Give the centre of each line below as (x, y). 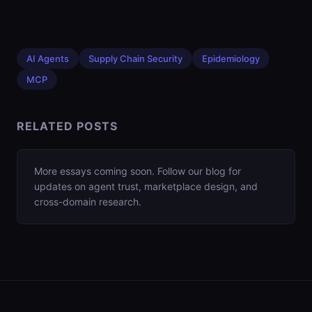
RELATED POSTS (67, 126)
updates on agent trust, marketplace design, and (146, 186)
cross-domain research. (88, 202)
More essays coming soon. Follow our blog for (138, 171)
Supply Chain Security (135, 58)
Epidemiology (231, 58)
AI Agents (48, 58)
